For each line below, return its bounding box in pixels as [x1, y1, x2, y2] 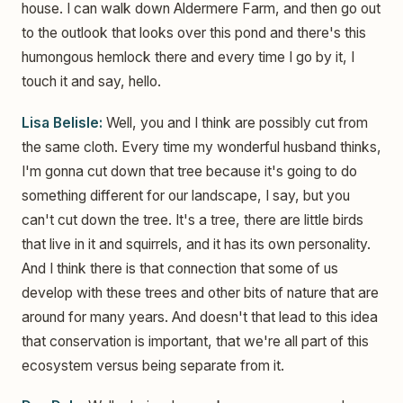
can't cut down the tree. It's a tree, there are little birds [22, 210, 363, 228]
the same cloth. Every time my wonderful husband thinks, [22, 138, 381, 156]
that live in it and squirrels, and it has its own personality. [22, 235, 371, 253]
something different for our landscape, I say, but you [22, 186, 350, 204]
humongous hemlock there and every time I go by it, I [22, 49, 354, 67]
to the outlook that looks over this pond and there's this [22, 24, 366, 42]
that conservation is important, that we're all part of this [22, 332, 369, 350]
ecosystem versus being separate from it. [22, 356, 284, 374]
